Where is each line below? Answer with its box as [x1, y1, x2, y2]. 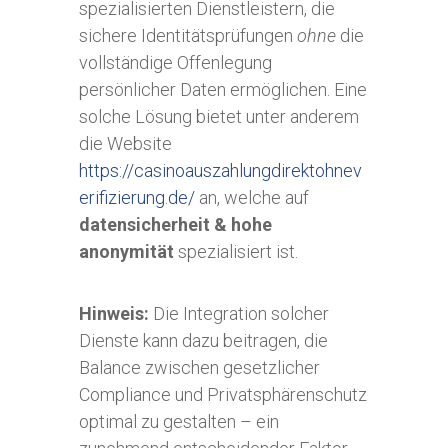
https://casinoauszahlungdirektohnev [79, 160, 362, 181]
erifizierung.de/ [79, 187, 195, 208]
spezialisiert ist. [174, 241, 298, 262]
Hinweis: [79, 303, 149, 324]
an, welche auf [195, 187, 309, 208]
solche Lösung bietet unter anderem [79, 106, 359, 127]
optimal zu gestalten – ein [79, 411, 279, 432]
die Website [79, 133, 172, 154]
